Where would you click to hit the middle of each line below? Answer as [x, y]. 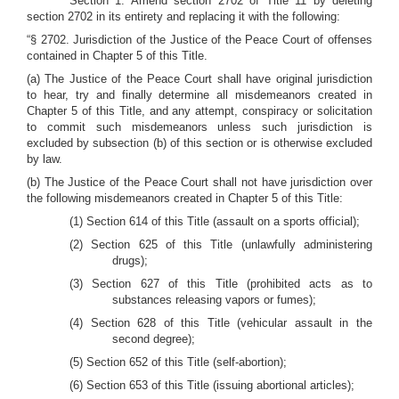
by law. [45, 159]
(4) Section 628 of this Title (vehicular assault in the [221, 323]
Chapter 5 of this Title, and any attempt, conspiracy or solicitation [199, 111]
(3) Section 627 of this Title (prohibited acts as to [221, 284]
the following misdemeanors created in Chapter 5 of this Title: [185, 198]
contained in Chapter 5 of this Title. [117, 56]
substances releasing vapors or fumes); [214, 300]
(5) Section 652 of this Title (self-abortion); [178, 362]
